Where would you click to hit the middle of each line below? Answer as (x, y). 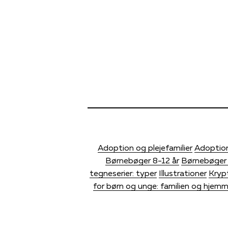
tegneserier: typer (123, 173)
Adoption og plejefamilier (145, 147)
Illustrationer (182, 173)
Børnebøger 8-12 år (142, 160)
